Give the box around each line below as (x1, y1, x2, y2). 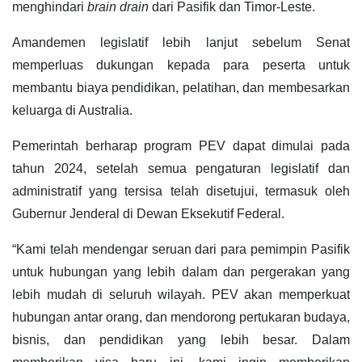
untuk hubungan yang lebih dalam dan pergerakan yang (12, 265, 350, 280)
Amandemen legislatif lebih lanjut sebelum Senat (12, 36, 350, 50)
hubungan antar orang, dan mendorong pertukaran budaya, (12, 310, 350, 325)
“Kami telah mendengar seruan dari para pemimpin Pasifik (12, 242, 350, 257)
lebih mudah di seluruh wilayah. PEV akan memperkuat (12, 288, 350, 302)
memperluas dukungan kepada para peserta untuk (12, 58, 350, 73)
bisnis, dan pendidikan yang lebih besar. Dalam (12, 333, 350, 347)
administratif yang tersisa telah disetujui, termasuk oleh (12, 184, 350, 199)
